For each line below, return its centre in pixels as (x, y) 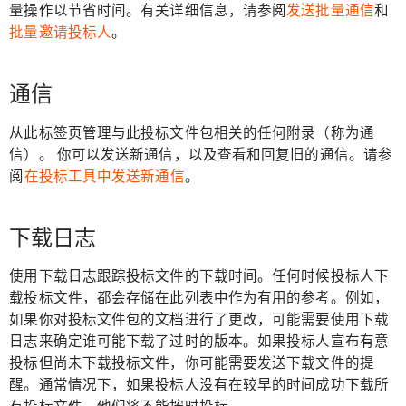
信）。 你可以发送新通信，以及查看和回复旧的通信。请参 (201, 154)
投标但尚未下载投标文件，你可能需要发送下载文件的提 (192, 363)
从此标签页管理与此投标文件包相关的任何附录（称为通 (192, 132)
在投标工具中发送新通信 (104, 176)
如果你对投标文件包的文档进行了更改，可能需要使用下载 (199, 320)
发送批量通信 (330, 11)
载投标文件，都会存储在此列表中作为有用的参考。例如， (199, 298)
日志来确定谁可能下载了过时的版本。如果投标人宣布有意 (199, 342)
